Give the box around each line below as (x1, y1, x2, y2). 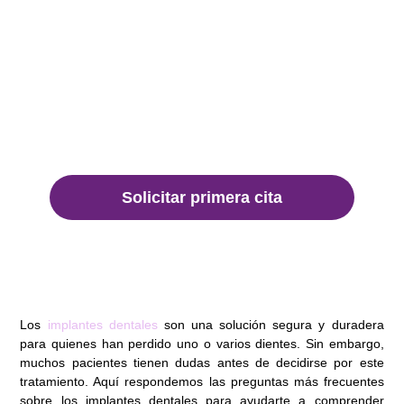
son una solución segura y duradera (157, 317, 384, 333)
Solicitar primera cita (122, 188, 282, 207)
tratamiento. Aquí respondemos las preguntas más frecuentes (20, 374, 384, 390)
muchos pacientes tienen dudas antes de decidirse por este (20, 355, 384, 371)
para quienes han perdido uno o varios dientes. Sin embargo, (20, 336, 384, 352)
